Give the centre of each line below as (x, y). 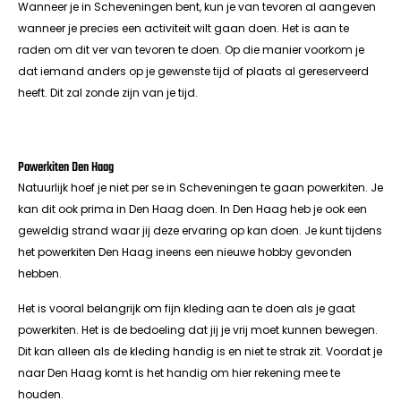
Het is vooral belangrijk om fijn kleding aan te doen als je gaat (187, 308)
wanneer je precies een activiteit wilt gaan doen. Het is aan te (183, 28)
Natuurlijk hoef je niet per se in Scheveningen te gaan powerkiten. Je (200, 188)
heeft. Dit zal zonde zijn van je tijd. (108, 92)
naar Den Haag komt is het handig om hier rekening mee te (179, 372)
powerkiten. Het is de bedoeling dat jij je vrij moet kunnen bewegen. (198, 329)
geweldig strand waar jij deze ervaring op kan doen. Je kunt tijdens (200, 231)
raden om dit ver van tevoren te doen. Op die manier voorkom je (191, 49)
